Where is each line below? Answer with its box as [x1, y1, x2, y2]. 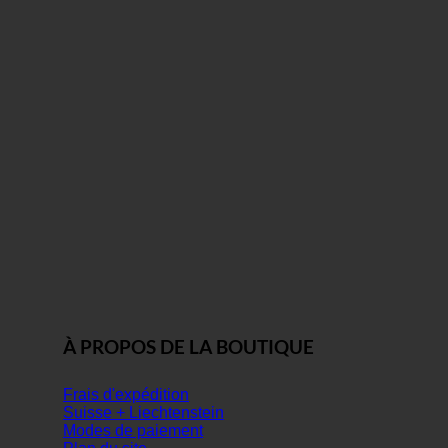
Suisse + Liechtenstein [63, 404, 224, 422]
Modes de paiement [63, 422, 203, 440]
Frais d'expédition [63, 386, 189, 404]
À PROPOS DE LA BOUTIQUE [63, 335, 314, 358]
